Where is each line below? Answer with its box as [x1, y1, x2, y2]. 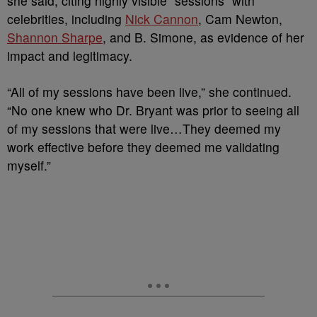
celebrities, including [7, 9, 125, 28]
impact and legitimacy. [7, 46, 132, 64]
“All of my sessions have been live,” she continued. [7, 82, 292, 100]
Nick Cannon [125, 9, 198, 28]
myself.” [7, 156, 51, 174]
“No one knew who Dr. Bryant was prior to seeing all [7, 100, 299, 119]
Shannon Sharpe [7, 28, 103, 46]
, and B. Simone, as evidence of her [103, 28, 304, 46]
